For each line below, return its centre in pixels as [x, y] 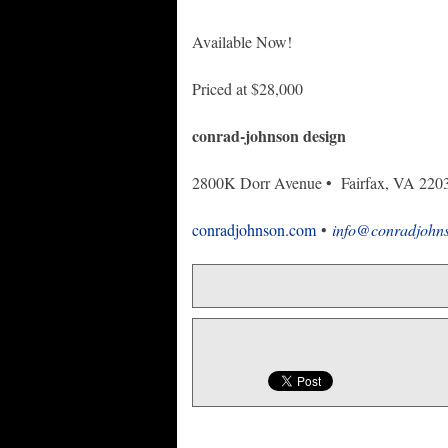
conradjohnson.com [254, 230]
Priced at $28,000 [247, 89]
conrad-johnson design [269, 136]
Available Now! [242, 42]
